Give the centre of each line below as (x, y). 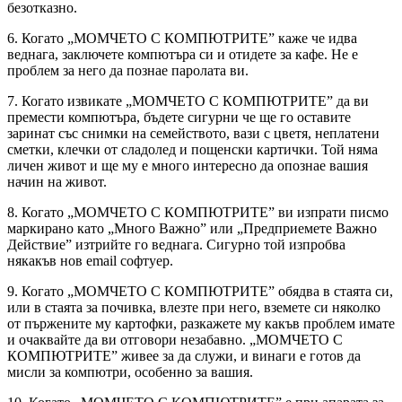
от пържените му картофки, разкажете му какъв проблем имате (201, 323)
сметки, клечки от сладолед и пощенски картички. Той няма (192, 149)
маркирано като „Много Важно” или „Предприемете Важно (192, 228)
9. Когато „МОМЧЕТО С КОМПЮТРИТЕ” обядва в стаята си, (200, 291)
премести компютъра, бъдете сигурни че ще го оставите (179, 117)
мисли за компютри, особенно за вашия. (130, 371)
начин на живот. (57, 181)
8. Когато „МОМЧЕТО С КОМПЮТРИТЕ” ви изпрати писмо (198, 212)
